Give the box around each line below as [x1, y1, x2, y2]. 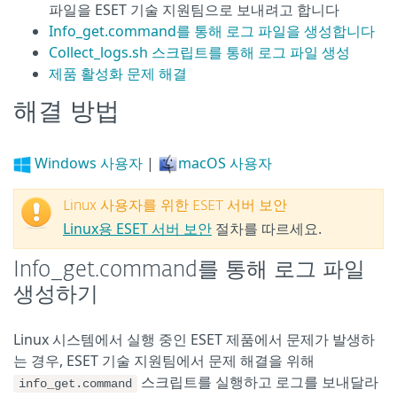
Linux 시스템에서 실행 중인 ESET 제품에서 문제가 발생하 [13, 330, 375, 350]
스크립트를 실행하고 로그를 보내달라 [137, 372, 378, 393]
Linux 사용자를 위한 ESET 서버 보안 [63, 199, 287, 214]
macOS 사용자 [178, 153, 272, 173]
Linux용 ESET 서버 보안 [63, 219, 212, 239]
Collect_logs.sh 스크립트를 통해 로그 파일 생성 [49, 43, 350, 62]
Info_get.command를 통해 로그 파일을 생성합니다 [49, 21, 375, 41]
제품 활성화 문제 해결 [49, 64, 187, 83]
